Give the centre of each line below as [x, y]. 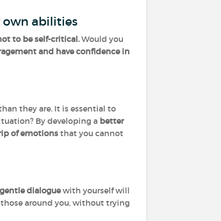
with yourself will [96, 190]
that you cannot [92, 133]
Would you [101, 39]
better [112, 121]
